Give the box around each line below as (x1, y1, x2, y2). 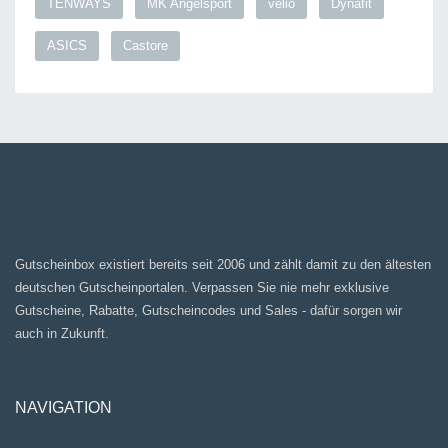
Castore (123, 38, 168, 54)
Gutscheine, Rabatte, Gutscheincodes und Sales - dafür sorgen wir (15, 303, 402, 319)
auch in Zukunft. (15, 326, 109, 342)
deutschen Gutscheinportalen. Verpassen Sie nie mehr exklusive (15, 280, 389, 296)
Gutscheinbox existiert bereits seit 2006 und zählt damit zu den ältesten (15, 257, 431, 273)
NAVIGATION (15, 399, 112, 417)
